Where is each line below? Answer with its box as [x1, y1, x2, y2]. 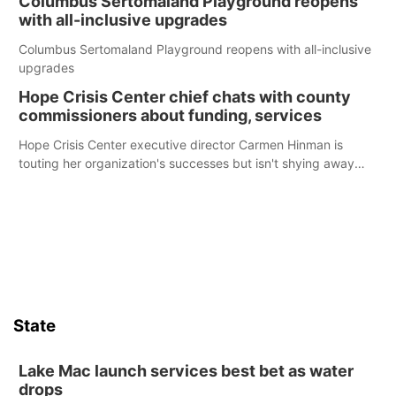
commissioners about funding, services [19, 106, 322, 125]
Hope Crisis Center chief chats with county [19, 88, 351, 106]
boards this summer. [19, 193, 135, 208]
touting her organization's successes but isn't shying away [19, 156, 354, 171]
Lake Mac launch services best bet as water [19, 362, 354, 380]
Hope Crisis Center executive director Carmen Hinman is [19, 137, 343, 152]
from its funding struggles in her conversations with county [19, 174, 357, 189]
